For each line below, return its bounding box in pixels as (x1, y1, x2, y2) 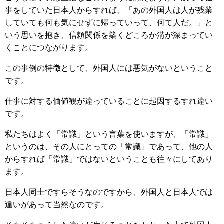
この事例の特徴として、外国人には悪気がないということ (5, 64, 213, 73)
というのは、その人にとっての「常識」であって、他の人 (5, 142, 213, 151)
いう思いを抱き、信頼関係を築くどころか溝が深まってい (5, 31, 213, 40)
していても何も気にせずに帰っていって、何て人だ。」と (5, 18, 213, 27)
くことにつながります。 (5, 43, 93, 52)
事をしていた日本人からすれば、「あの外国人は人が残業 (5, 6, 213, 15)
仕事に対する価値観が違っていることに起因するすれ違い (5, 97, 213, 106)
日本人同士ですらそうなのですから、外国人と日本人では (5, 188, 213, 197)
